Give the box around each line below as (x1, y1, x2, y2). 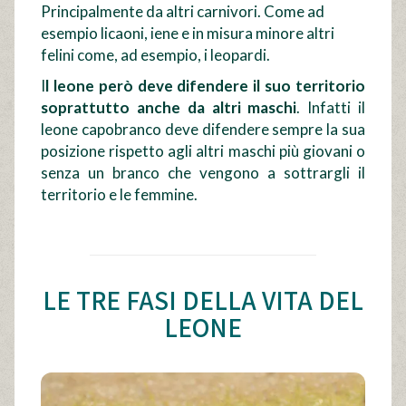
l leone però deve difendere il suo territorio (45, 75, 365, 95)
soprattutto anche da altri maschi (41, 97, 297, 117)
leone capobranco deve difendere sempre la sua (41, 119, 365, 139)
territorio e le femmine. (41, 184, 198, 204)
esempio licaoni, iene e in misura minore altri (41, 23, 335, 43)
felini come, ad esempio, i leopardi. (41, 44, 271, 64)
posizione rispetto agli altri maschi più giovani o (41, 140, 365, 160)
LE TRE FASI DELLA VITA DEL (43, 282, 363, 316)
